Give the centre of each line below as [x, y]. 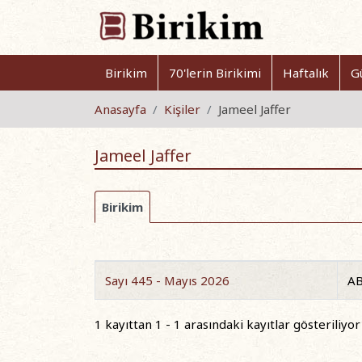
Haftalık [306, 73]
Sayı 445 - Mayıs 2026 [167, 280]
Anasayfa [120, 109]
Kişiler [182, 109]
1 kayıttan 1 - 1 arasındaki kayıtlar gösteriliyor [227, 324]
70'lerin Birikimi [215, 73]
